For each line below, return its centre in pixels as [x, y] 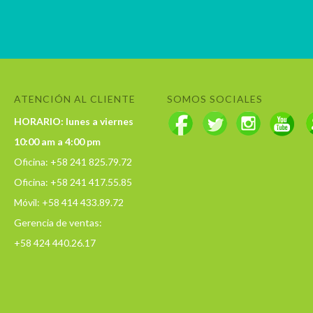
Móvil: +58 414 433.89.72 [69, 202]
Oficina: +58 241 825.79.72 [73, 162]
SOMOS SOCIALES [215, 99]
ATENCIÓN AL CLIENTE [75, 99]
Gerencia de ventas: [58, 223]
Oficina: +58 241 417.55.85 [73, 182]
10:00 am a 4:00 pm [57, 141]
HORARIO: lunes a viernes [74, 121]
